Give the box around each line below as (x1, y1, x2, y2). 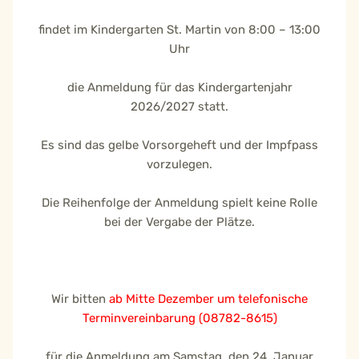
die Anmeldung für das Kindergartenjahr (67, 80, 292, 95)
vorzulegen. (147, 157, 212, 172)
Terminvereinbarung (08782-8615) (82, 311, 277, 326)
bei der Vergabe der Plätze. (104, 215, 255, 230)
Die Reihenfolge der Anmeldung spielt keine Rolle (42, 196, 317, 211)
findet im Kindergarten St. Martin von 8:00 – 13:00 (38, 22, 321, 38)
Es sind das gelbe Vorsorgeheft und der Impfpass (41, 138, 318, 153)
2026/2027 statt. (131, 99, 228, 115)
